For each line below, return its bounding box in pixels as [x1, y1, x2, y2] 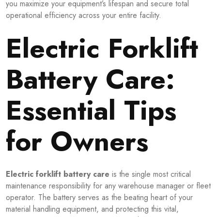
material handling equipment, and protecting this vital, [6, 203, 179, 215]
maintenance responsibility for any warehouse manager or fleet [6, 180, 211, 191]
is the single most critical [109, 168, 191, 180]
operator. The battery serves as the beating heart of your [6, 191, 193, 203]
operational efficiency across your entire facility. [6, 9, 161, 21]
